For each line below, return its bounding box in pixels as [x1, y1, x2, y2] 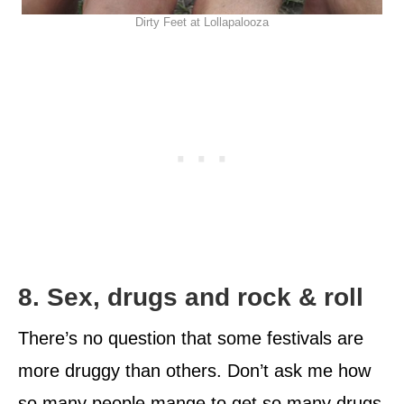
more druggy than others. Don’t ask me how [18, 361, 371, 381]
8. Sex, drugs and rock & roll [18, 283, 363, 312]
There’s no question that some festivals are [18, 328, 363, 349]
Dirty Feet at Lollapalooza [135, 15, 269, 30]
